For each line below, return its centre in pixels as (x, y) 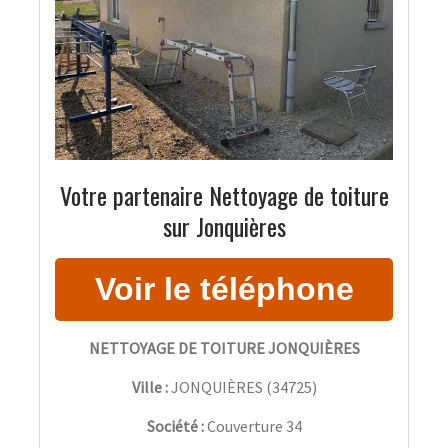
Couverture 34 (254, 426)
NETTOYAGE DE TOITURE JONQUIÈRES (224, 348)
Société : (176, 426)
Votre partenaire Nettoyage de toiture (224, 195)
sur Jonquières (224, 226)
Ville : (149, 387)
